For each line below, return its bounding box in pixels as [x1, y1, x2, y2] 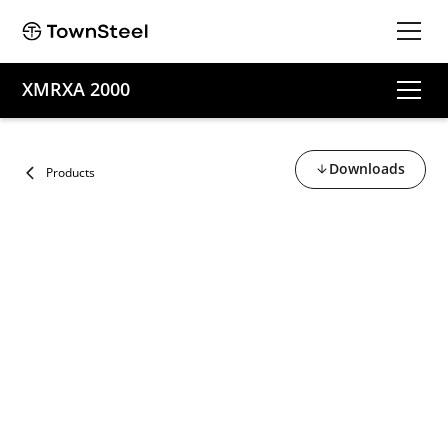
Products [45, 163, 95, 180]
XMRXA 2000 [22, 76, 131, 101]
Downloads [328, 158, 405, 178]
